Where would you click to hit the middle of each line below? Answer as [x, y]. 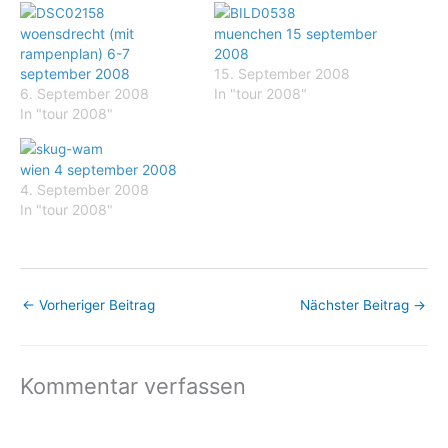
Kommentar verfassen [133, 386]
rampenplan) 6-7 [75, 53]
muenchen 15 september [295, 33]
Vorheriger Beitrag [95, 305]
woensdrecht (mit [77, 33]
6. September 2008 [84, 93]
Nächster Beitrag [356, 305]
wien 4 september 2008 [98, 169]
